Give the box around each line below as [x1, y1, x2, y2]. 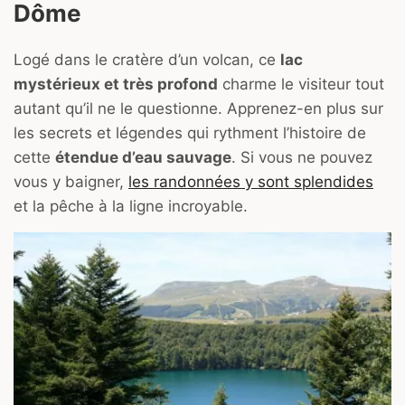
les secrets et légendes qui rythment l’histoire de [14, 123, 366, 142]
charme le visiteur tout [218, 74, 384, 93]
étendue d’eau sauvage [55, 147, 231, 166]
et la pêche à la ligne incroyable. [14, 196, 252, 215]
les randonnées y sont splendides [128, 172, 373, 191]
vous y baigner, [14, 172, 128, 191]
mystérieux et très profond [14, 74, 218, 93]
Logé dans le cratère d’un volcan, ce [14, 50, 280, 69]
